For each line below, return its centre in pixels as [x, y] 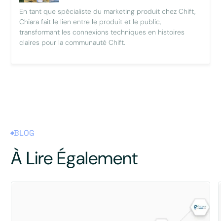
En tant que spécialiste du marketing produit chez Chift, [108, 12]
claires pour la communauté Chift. [73, 43]
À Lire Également [74, 158]
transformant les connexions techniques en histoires [102, 32]
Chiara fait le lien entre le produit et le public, [90, 22]
